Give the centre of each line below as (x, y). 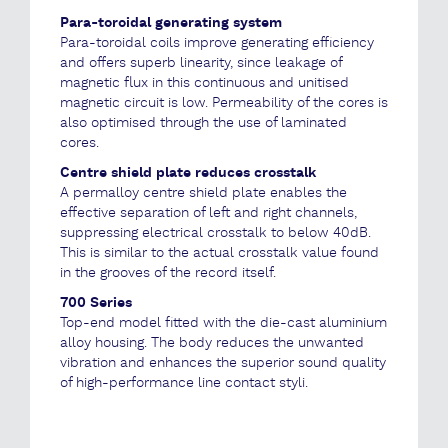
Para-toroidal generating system (171, 23)
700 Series (96, 303)
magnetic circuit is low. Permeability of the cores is (224, 103)
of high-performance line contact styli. (184, 383)
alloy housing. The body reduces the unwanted (212, 343)
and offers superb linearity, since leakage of (201, 63)
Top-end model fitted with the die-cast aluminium (223, 323)
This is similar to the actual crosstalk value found (219, 253)
